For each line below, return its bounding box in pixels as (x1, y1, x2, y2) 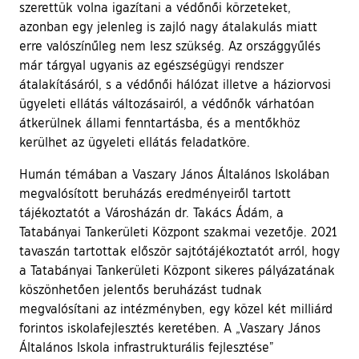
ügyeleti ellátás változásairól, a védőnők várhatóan (19, 95, 314, 111)
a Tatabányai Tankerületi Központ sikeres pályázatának (19, 261, 335, 278)
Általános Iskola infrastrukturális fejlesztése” (19, 338, 273, 355)
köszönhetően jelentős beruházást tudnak (19, 280, 262, 297)
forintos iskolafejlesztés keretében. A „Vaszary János (19, 319, 321, 336)
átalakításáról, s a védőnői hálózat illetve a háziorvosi (19, 75, 331, 92)
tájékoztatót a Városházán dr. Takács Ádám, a (19, 204, 284, 220)
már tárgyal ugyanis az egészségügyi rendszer (19, 56, 284, 73)
